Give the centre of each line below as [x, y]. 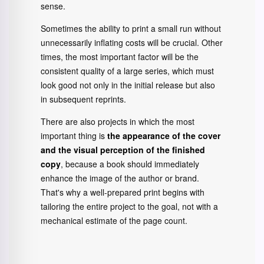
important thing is [74, 136]
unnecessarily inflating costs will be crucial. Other [132, 42]
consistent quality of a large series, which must [127, 71]
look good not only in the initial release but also [128, 85]
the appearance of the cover [164, 136]
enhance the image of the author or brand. [120, 178]
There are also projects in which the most [118, 121]
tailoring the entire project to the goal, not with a [129, 206]
